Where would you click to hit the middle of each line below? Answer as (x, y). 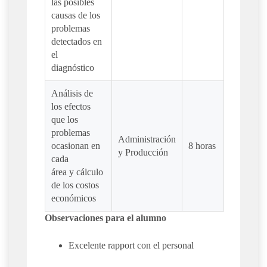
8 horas (202, 146)
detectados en (77, 42)
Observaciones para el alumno (105, 218)
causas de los (76, 15)
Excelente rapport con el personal (131, 246)
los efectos (71, 107)
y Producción (143, 153)
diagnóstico (73, 68)
